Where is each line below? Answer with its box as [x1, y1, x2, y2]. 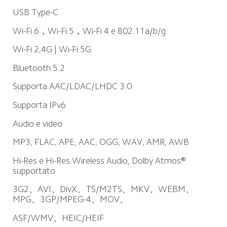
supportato [12, 166, 55, 175]
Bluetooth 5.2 [12, 63, 65, 72]
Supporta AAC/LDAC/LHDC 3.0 [12, 82, 132, 91]
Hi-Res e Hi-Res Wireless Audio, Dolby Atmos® [12, 156, 188, 165]
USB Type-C [12, 8, 58, 17]
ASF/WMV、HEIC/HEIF [12, 213, 104, 222]
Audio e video [12, 119, 62, 128]
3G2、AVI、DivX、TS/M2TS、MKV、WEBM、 [12, 184, 194, 194]
